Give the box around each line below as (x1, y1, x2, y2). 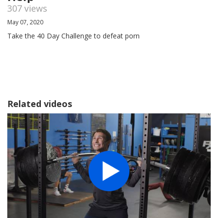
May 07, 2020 (7, 18, 43, 27)
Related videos (7, 98, 72, 110)
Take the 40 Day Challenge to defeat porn (7, 31, 140, 41)
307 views (7, 2, 47, 15)
